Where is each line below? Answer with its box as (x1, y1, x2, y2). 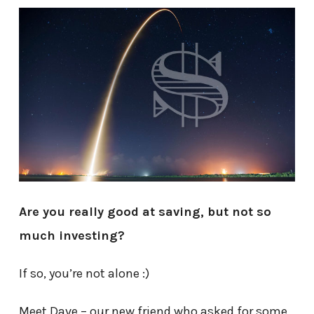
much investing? (18, 227, 125, 243)
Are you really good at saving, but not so (18, 203, 271, 219)
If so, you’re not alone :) (18, 265, 149, 281)
